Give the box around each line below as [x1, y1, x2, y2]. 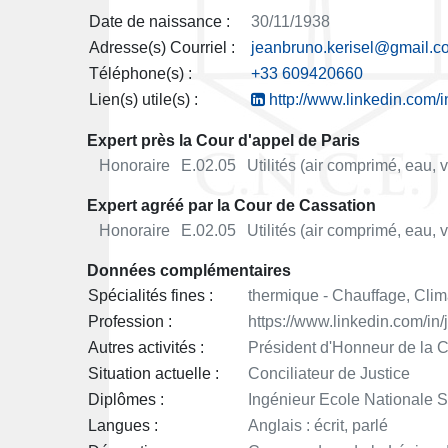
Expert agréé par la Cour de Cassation [87, 197, 376, 215]
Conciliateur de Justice [248, 365, 410, 383]
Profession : [88, 313, 172, 331]
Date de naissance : [89, 13, 230, 31]
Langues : [88, 417, 158, 435]
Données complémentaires [87, 262, 291, 280]
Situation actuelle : [88, 365, 219, 383]
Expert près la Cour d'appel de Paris [87, 132, 360, 150]
